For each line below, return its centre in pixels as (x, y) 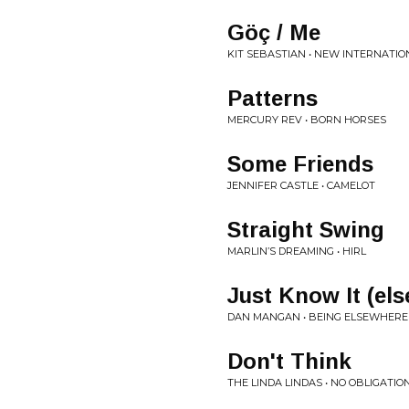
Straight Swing (306, 230)
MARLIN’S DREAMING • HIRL (297, 251)
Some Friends (300, 164)
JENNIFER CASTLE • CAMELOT (301, 185)
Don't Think (289, 361)
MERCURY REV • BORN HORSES (307, 120)
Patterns (273, 98)
